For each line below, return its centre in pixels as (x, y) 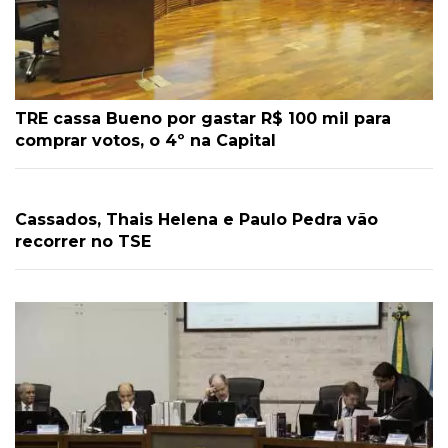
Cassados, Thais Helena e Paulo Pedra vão (196, 220)
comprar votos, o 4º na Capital (145, 141)
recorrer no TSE (83, 242)
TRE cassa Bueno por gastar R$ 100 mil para (203, 119)
